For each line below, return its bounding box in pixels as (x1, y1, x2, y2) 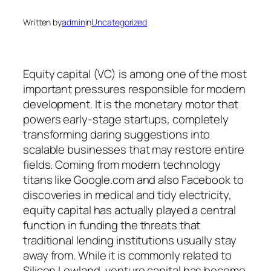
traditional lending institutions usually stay (23, 232, 237, 248)
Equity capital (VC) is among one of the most (23, 65, 247, 82)
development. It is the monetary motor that (23, 96, 238, 112)
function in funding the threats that (23, 217, 201, 233)
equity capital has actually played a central (23, 201, 236, 218)
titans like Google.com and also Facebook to (23, 171, 244, 188)
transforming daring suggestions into (23, 126, 211, 142)
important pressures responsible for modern (23, 80, 246, 97)
